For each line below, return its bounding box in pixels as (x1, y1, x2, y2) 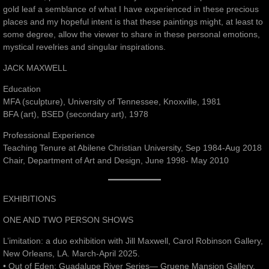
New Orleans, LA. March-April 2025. (3, 249, 140, 259)
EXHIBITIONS (3, 194, 56, 204)
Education (3, 84, 41, 94)
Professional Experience (3, 130, 95, 141)
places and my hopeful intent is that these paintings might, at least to (3, 17, 263, 27)
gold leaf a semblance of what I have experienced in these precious (3, 4, 259, 14)
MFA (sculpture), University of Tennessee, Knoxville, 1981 (3, 97, 221, 107)
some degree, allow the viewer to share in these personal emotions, (3, 29, 260, 40)
